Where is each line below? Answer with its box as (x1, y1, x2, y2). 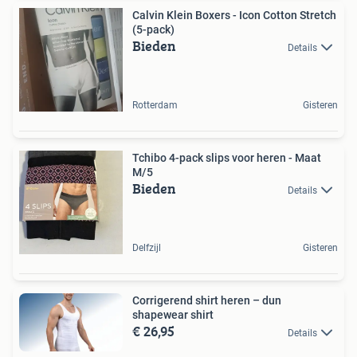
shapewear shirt (132, 308, 214, 321)
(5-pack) (132, 22, 175, 36)
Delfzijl (132, 241, 161, 253)
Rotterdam (132, 99, 178, 111)
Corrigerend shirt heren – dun (132, 293, 281, 307)
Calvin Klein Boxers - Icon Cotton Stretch (132, 8, 336, 22)
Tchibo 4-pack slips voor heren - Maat (132, 151, 321, 164)
